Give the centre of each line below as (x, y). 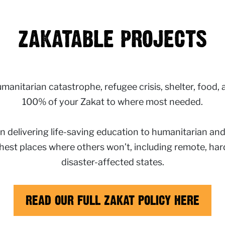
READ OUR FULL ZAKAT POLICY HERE (113, 200)
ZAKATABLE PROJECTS (113, 39)
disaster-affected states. (113, 162)
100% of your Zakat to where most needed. (113, 102)
